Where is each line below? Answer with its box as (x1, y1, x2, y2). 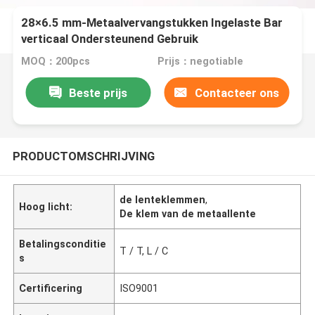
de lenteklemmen (120, 193, 206, 205)
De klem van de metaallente (120, 207, 257, 219)
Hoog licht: (19, 200, 73, 212)
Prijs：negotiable (157, 56, 243, 67)
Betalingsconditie (19, 238, 107, 250)
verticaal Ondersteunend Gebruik (21, 32, 199, 46)
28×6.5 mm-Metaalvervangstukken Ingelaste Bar (21, 15, 283, 30)
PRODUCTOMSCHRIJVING (12, 148, 155, 163)
